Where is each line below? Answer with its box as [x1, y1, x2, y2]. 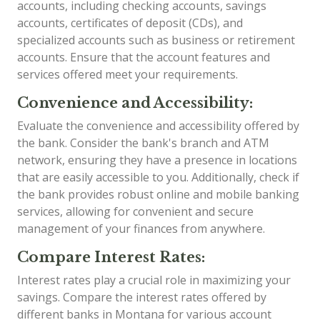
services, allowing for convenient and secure [17, 203, 254, 219]
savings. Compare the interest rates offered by [17, 289, 266, 305]
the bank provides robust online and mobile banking [17, 186, 299, 202]
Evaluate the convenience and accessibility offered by [17, 117, 299, 134]
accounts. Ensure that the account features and [17, 49, 270, 65]
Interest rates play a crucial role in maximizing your [17, 271, 291, 288]
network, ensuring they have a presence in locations [17, 151, 297, 168]
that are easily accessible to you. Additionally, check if [17, 169, 299, 185]
